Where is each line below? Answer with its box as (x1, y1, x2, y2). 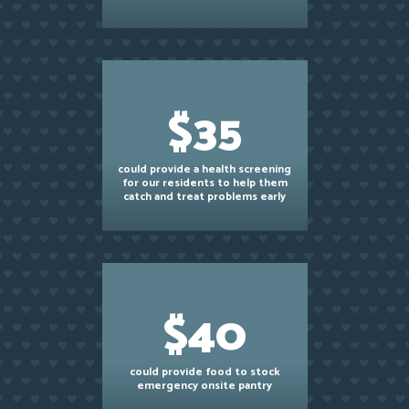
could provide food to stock (130, 363, 279, 381)
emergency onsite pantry (137, 377, 272, 394)
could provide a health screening (118, 161, 291, 178)
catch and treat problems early (123, 188, 286, 205)
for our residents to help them (121, 174, 288, 192)
